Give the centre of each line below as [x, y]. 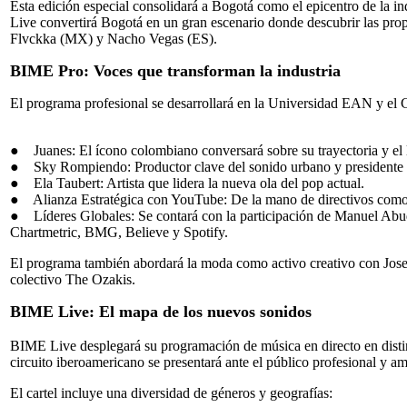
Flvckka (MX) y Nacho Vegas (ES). [114, 38]
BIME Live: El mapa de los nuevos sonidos [161, 311]
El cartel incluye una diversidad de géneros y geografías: [171, 392]
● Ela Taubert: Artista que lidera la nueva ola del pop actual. [187, 183]
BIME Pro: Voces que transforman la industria [175, 70]
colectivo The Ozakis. [73, 279]
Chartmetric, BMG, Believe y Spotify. [119, 232]
